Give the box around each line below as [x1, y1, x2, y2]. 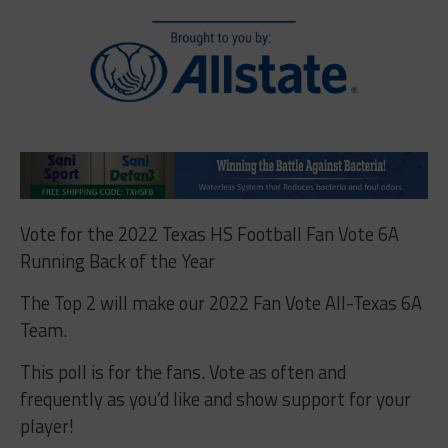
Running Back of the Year [19, 246, 215, 275]
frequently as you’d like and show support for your [19, 384, 411, 413]
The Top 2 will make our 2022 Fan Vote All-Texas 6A [19, 288, 422, 317]
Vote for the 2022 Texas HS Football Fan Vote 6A [19, 219, 399, 248]
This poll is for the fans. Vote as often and [19, 357, 346, 386]
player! [19, 411, 74, 440]
